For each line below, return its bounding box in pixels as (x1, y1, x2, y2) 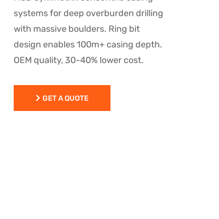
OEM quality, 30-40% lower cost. (14, 54, 144, 66)
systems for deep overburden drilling (14, 7, 163, 19)
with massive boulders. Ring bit (14, 23, 140, 34)
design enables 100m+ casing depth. (14, 39, 162, 50)
